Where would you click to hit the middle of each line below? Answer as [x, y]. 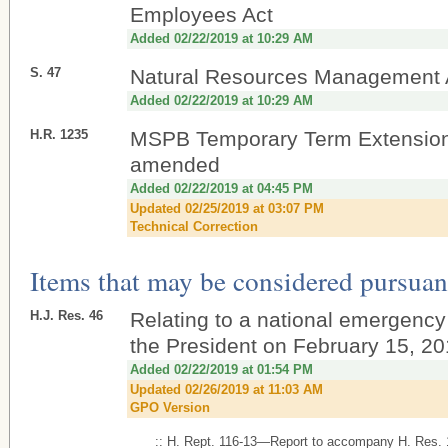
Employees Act [201, 14]
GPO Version [170, 407]
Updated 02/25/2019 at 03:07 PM [227, 208]
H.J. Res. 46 [66, 315]
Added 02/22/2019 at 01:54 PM [221, 369]
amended [175, 164]
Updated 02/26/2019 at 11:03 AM [226, 389]
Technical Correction [194, 226]
